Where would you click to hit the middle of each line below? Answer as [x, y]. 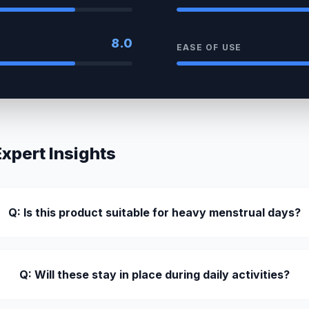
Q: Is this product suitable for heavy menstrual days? [155, 212]
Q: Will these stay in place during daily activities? [155, 275]
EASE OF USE [209, 47]
